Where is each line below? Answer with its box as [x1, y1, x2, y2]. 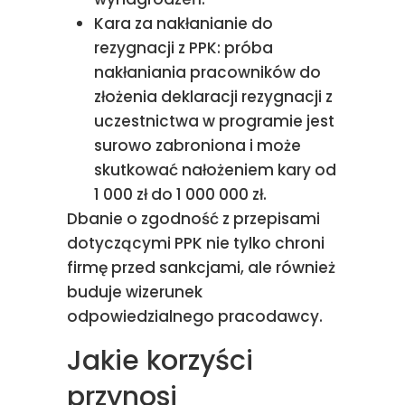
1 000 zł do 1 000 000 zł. [94, 184, 267, 205]
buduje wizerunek [67, 281, 202, 303]
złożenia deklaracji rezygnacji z [94, 86, 333, 108]
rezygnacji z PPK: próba [94, 37, 273, 59]
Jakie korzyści [67, 342, 253, 380]
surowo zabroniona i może [94, 135, 301, 156]
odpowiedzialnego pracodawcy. [67, 306, 323, 327]
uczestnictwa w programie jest [94, 110, 334, 132]
